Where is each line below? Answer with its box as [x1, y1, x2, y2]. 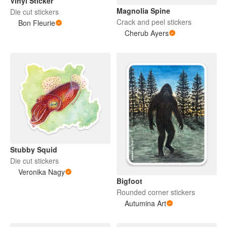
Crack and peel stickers [117, 16, 192, 27]
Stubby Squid [10, 144, 57, 155]
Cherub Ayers [125, 27, 169, 38]
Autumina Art [125, 198, 166, 208]
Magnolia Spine [117, 5, 170, 16]
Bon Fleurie [18, 17, 55, 28]
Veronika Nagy [18, 167, 65, 177]
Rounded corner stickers [117, 186, 195, 197]
